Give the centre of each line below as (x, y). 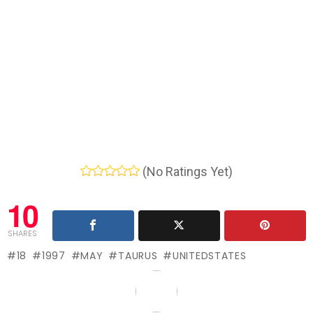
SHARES (22, 234)
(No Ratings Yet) (186, 172)
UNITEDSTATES (210, 256)
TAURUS (138, 256)
